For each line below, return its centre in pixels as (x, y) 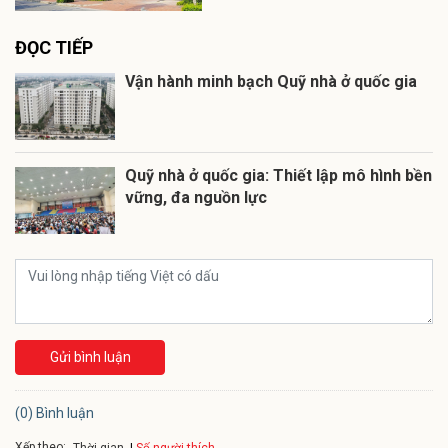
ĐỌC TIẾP (54, 47)
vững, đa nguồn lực (196, 197)
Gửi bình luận (90, 356)
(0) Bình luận (54, 412)
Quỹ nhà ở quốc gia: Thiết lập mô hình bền (278, 175)
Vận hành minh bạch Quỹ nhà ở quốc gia (271, 81)
